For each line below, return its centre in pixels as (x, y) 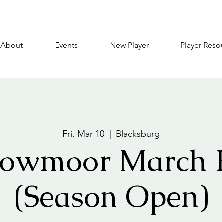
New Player (129, 45)
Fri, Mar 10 (83, 134)
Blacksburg (138, 134)
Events (66, 45)
